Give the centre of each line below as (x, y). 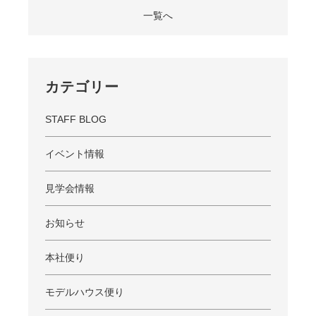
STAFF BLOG (76, 119)
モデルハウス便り (85, 292)
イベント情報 (75, 154)
